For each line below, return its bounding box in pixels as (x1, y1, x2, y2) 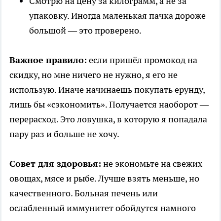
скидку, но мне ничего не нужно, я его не (9, 69, 178, 81)
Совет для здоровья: (9, 158, 101, 170)
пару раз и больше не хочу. (9, 128, 119, 140)
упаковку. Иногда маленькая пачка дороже (29, 10, 206, 22)
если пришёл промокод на (87, 54, 197, 66)
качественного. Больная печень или (9, 187, 158, 199)
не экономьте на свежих (101, 158, 202, 170)
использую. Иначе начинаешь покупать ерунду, (9, 84, 205, 96)
